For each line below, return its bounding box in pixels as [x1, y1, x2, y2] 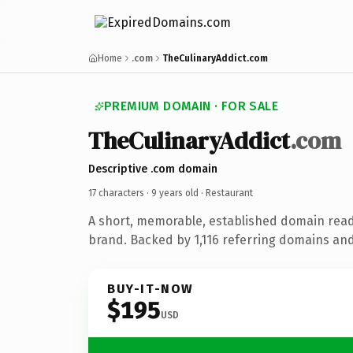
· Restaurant [199, 187, 253, 199]
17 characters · [88, 187, 151, 199]
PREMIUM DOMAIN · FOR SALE [104, 98, 278, 113]
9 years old [151, 187, 199, 199]
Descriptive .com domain [88, 162, 217, 176]
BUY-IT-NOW [107, 281, 194, 296]
